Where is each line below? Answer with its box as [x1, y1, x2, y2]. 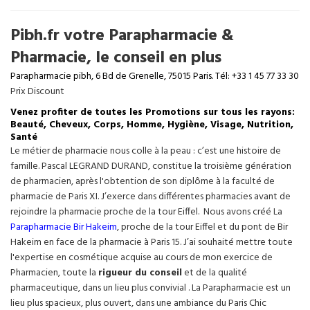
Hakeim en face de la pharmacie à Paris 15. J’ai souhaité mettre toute [10, 235, 293, 250]
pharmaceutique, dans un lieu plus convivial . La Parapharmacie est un [10, 280, 291, 296]
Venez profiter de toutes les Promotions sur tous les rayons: [10, 104, 295, 120]
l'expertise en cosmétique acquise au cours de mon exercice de [10, 250, 273, 266]
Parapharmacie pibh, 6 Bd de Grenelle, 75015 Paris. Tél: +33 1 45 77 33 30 [10, 69, 299, 84]
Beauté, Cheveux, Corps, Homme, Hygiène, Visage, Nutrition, [10, 117, 293, 133]
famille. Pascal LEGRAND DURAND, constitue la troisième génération [10, 158, 291, 174]
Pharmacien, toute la [10, 265, 98, 281]
